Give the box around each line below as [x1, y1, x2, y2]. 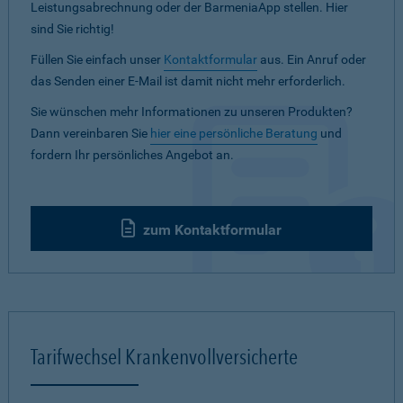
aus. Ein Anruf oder [257, 52, 366, 67]
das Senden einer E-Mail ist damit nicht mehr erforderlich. [31, 74, 345, 88]
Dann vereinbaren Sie [31, 126, 150, 140]
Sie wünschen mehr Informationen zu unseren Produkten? [31, 104, 353, 119]
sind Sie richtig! [31, 22, 114, 36]
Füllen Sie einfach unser [31, 52, 164, 67]
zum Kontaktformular [139, 221, 282, 238]
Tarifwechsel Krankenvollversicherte [31, 344, 298, 370]
